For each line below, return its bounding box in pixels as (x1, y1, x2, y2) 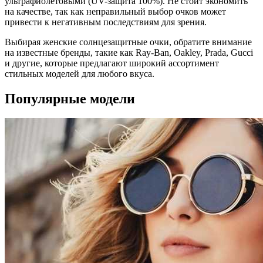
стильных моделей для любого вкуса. (5, 68, 154, 79)
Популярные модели (5, 90, 135, 106)
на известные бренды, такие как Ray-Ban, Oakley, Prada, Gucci (5, 47, 253, 58)
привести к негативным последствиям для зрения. (5, 16, 207, 27)
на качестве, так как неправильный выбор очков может (5, 6, 226, 16)
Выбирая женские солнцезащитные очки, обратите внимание (5, 36, 252, 47)
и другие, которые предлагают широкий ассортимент (5, 58, 219, 68)
